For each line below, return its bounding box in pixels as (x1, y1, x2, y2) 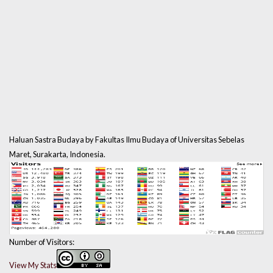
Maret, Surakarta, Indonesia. (9, 149, 105, 160)
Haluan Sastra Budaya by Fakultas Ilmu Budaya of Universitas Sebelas (9, 135, 244, 145)
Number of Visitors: (9, 237, 74, 247)
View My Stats (9, 260, 57, 271)
